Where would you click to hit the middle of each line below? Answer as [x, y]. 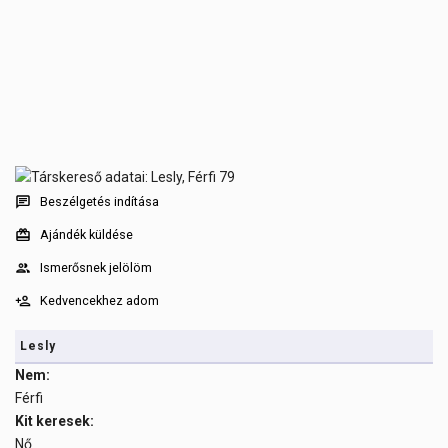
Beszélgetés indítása [99, 201]
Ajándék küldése [86, 235]
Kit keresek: [54, 421]
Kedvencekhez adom [99, 301]
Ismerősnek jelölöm [96, 268]
